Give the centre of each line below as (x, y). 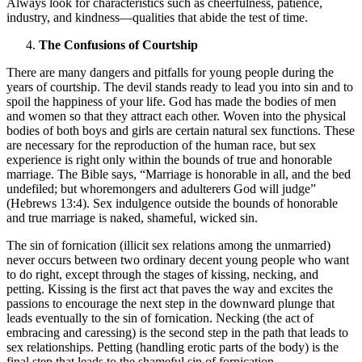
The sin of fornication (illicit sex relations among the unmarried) (168, 245)
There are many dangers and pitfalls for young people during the (170, 72)
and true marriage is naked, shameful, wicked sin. (132, 217)
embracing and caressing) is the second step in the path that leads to (177, 332)
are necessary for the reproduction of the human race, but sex (161, 145)
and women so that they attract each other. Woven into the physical (176, 116)
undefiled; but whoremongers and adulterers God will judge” (161, 188)
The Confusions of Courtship (118, 44)
